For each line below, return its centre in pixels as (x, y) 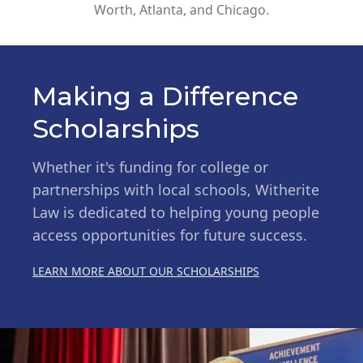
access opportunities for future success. (170, 235)
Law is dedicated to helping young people (176, 212)
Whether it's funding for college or (150, 167)
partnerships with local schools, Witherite (176, 189)
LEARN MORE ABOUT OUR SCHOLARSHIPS (146, 271)
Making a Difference (165, 96)
